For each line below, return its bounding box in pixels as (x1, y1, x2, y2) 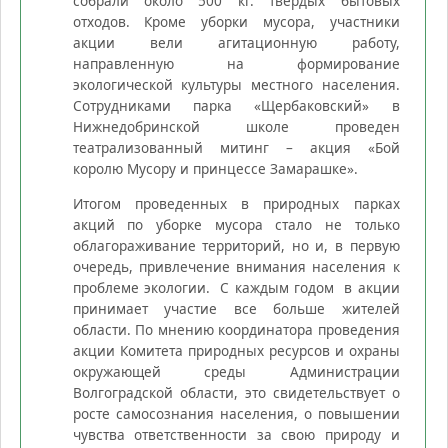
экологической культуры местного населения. (72, 75, 400, 95)
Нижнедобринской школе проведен (72, 117, 400, 137)
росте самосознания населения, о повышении (72, 404, 400, 424)
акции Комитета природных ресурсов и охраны (72, 341, 400, 361)
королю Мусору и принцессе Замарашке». (72, 159, 358, 179)
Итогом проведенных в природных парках (72, 194, 400, 214)
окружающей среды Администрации (72, 362, 400, 382)
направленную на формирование (72, 54, 400, 74)
